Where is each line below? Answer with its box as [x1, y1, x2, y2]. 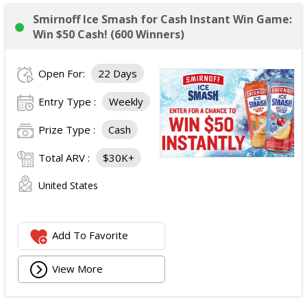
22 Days [98, 66, 137, 80]
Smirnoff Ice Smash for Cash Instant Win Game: [33, 12, 292, 27]
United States [38, 179, 98, 192]
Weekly [109, 95, 143, 108]
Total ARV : [38, 151, 93, 164]
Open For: [38, 66, 88, 80]
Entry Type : [38, 95, 99, 108]
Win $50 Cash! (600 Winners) [33, 27, 184, 42]
